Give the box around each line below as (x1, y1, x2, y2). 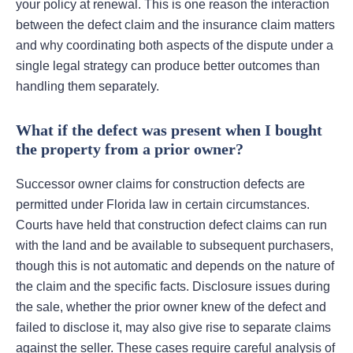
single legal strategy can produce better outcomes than (16, 59, 320, 73)
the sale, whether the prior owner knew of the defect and (16, 300, 326, 314)
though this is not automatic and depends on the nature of (16, 259, 334, 273)
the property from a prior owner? (16, 140, 243, 158)
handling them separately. (16, 80, 159, 94)
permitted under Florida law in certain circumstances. (16, 198, 310, 212)
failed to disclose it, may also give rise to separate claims (16, 321, 331, 335)
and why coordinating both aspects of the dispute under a (16, 39, 333, 53)
